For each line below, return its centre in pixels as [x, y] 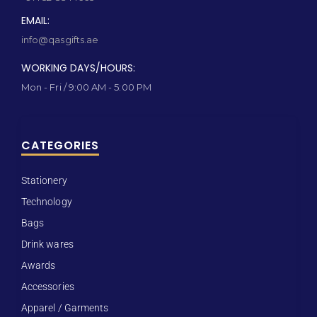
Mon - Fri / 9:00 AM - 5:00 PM [86, 87]
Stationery [44, 181]
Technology [47, 202]
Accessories [48, 287]
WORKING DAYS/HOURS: [78, 68]
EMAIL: [35, 21]
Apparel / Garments [65, 308]
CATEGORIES [60, 146]
